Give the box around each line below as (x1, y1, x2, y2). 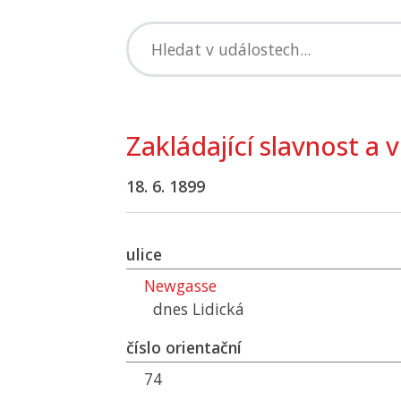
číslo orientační (126, 337, 242, 358)
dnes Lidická (153, 298, 244, 320)
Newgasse (144, 275, 217, 296)
